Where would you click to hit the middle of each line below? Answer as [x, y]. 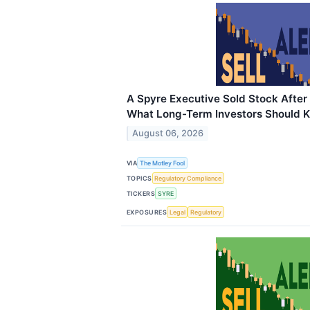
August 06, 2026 [168, 133]
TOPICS [139, 178]
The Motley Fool [163, 163]
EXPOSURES [147, 212]
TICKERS [141, 193]
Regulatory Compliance [188, 179]
